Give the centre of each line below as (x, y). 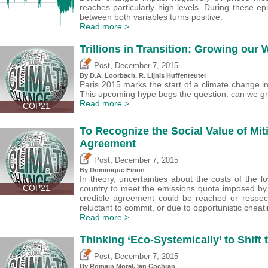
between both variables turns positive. (151, 16)
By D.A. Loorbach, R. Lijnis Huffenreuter (143, 75)
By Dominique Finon (112, 170)
